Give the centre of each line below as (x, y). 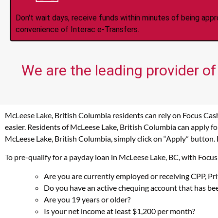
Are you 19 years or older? (87, 199)
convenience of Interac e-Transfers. (77, 29)
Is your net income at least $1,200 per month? (119, 211)
